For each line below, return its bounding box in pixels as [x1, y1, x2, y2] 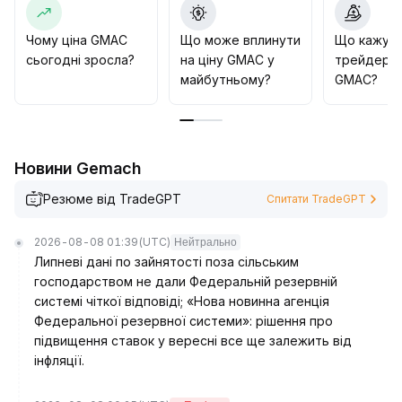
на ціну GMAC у [180, 52, 275, 67]
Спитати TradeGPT [267, 192, 366, 205]
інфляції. [34, 353, 84, 368]
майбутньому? [180, 72, 271, 87]
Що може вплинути [180, 32, 301, 48]
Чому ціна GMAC [26, 32, 127, 48]
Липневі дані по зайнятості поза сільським [34, 254, 299, 269]
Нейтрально [174, 236, 237, 249]
